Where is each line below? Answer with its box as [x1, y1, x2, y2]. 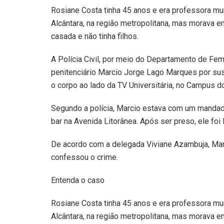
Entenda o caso [51, 175, 104, 185]
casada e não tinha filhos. [51, 31, 138, 41]
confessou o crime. [51, 152, 118, 162]
